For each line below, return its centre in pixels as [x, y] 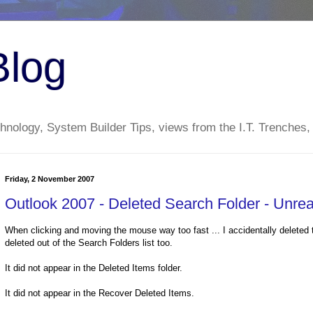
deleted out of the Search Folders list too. [89, 243]
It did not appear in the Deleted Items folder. [94, 268]
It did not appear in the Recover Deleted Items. [100, 293]
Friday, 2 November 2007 [50, 179]
